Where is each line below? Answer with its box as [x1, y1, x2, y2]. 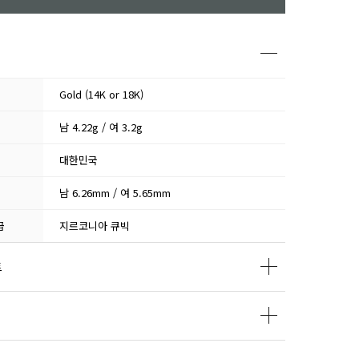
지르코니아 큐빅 [58, 218, 130, 234]
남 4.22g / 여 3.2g [58, 119, 143, 135]
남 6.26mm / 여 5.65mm [58, 185, 171, 201]
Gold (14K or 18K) [58, 87, 143, 103]
